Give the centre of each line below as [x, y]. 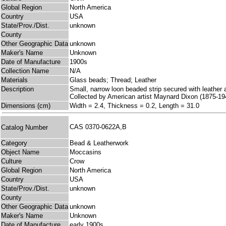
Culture [11, 161]
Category [14, 143]
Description [17, 89]
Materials [14, 80]
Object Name [20, 152]
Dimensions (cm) [26, 106]
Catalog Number [24, 127]
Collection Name [25, 71]
